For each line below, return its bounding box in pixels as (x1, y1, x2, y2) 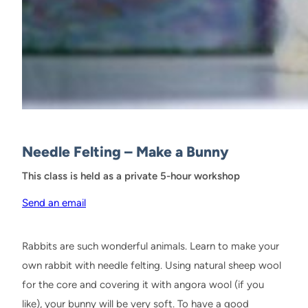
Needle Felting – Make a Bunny (22, 142, 229, 160)
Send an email (22, 196, 86, 209)
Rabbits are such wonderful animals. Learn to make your (22, 239, 279, 252)
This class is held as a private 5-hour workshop (22, 170, 240, 183)
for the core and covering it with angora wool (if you (22, 278, 264, 291)
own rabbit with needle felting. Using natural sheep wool (22, 258, 281, 272)
